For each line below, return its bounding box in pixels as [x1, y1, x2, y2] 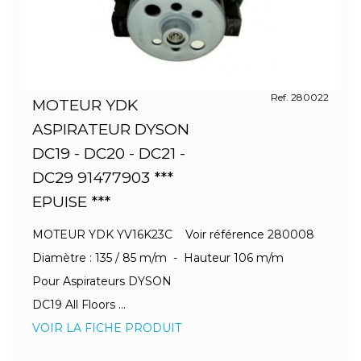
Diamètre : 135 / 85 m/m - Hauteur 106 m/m [32, 251, 297, 265]
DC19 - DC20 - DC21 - [32, 144, 185, 163]
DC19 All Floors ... [32, 297, 126, 312]
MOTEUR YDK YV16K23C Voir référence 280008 [32, 227, 327, 242]
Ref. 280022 [270, 91, 329, 103]
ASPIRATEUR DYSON [32, 120, 189, 139]
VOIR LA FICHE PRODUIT [32, 321, 181, 335]
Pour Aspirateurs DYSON [32, 274, 175, 288]
